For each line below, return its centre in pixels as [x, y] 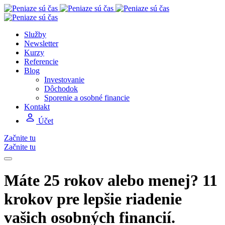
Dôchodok [61, 89]
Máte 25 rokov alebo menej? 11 [111, 181]
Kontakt [37, 107]
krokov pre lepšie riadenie [93, 199]
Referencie [41, 62]
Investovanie [64, 80]
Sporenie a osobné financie [87, 98]
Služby [35, 34]
